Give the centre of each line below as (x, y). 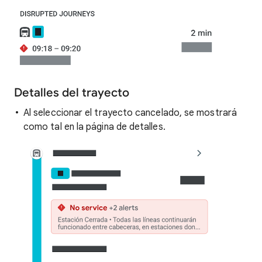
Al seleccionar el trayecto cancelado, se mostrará (130, 113)
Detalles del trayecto (72, 92)
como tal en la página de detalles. (94, 127)
